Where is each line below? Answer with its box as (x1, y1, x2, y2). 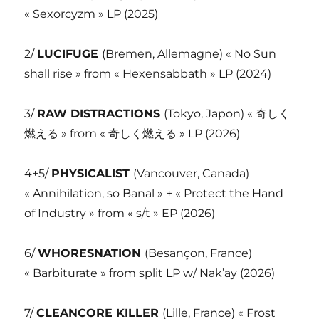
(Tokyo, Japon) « (164, 106, 256, 120)
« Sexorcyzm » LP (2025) (24, 6, 159, 21)
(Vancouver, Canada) (133, 166, 250, 180)
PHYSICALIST (51, 166, 134, 180)
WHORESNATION (38, 246, 145, 260)
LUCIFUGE (37, 46, 103, 61)
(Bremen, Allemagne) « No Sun (102, 46, 277, 61)
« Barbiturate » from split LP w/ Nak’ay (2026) (24, 266, 276, 280)
